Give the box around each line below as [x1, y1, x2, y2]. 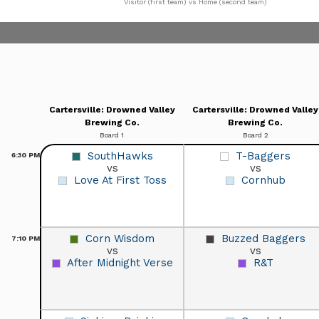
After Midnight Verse [66, 256, 173, 269]
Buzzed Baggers [221, 231, 305, 245]
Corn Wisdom [85, 231, 155, 245]
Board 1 [100, 130, 124, 139]
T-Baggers [236, 149, 291, 162]
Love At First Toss [73, 173, 167, 187]
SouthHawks [87, 149, 153, 162]
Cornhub [241, 173, 286, 187]
